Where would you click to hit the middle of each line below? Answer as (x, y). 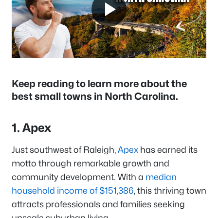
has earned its (168, 150)
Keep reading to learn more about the (99, 84)
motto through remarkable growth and (91, 163)
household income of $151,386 (73, 191)
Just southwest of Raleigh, (65, 150)
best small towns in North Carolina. (96, 96)
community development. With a (79, 177)
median (161, 177)
